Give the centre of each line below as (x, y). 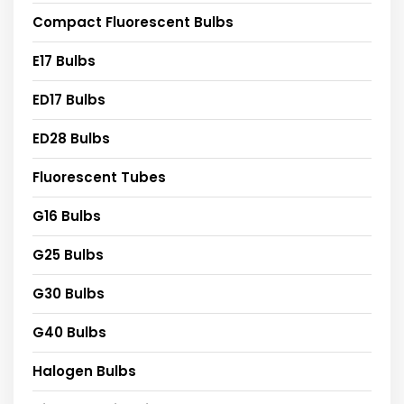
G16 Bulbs (67, 216)
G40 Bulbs (69, 332)
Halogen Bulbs (84, 371)
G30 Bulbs (69, 293)
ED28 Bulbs (71, 138)
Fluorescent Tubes (99, 177)
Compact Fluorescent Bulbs (133, 22)
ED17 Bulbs (69, 99)
